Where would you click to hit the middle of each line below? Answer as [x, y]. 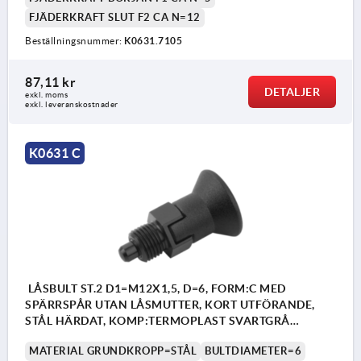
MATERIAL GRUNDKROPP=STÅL [113, 351]
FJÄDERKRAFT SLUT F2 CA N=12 [115, 18]
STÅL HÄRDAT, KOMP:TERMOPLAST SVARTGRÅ [158, 320]
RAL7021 [50, 336]
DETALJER [292, 92]
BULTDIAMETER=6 [253, 351]
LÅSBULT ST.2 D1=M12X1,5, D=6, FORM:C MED [156, 288]
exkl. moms [46, 95]
